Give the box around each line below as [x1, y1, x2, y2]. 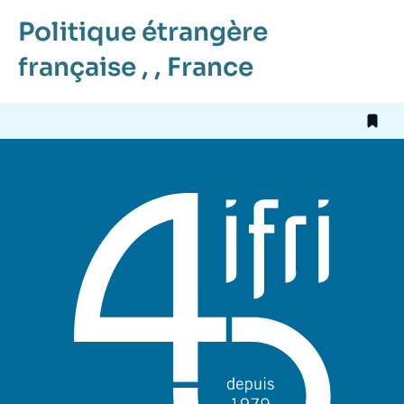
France [167, 51, 253, 84]
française [18, 51, 136, 84]
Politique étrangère [18, 16, 268, 49]
